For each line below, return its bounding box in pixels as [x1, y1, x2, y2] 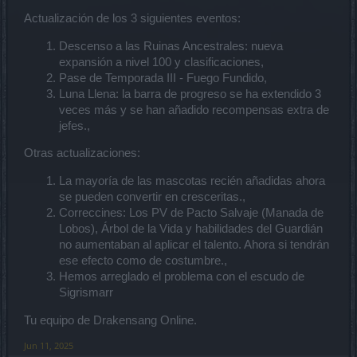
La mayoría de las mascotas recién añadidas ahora [59, 174, 325, 187]
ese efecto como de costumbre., [59, 253, 227, 267]
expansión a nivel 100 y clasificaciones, [59, 55, 264, 69]
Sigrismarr [59, 285, 113, 299]
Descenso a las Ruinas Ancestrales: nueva [59, 39, 283, 53]
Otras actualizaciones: [24, 147, 140, 160]
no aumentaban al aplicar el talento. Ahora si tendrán [59, 237, 329, 251]
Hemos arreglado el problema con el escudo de [59, 269, 304, 283]
